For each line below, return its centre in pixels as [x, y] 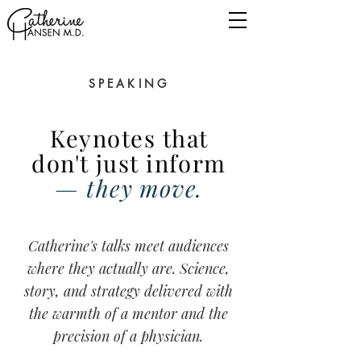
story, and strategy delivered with [128, 291]
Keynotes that [129, 138]
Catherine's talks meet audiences [128, 246]
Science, [204, 268]
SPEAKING [129, 83]
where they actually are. [103, 268]
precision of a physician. [128, 336]
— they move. [129, 188]
